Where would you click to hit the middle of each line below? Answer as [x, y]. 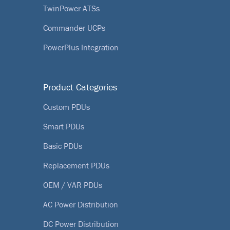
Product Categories [80, 88]
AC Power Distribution [81, 205]
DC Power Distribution [81, 224]
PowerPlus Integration [81, 47]
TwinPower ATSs [71, 8]
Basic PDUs [63, 146]
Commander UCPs [74, 28]
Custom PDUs [66, 107]
